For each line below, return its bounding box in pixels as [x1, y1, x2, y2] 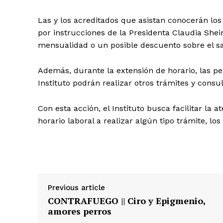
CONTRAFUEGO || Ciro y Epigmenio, [48, 194, 206, 207]
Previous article [48, 183, 105, 192]
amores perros [48, 205, 111, 217]
